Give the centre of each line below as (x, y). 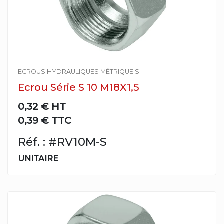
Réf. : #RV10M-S (62, 142)
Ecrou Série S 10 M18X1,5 (79, 87)
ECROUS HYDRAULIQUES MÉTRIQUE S (79, 72)
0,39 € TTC (45, 120)
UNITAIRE (38, 159)
